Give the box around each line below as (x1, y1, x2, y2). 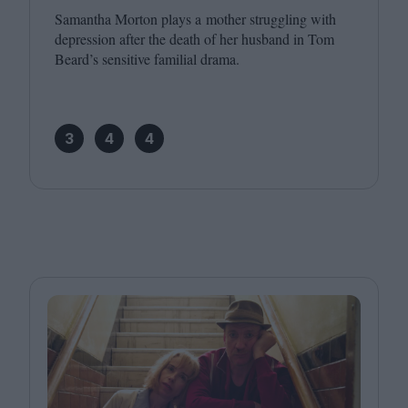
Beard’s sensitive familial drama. (55, 49, 240, 68)
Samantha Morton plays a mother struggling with (55, 9, 336, 28)
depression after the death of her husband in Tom (55, 29, 334, 48)
